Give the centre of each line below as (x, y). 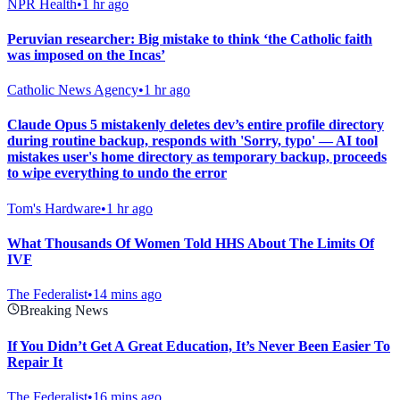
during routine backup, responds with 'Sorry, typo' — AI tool (192, 141)
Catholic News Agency (73, 90)
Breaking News (64, 311)
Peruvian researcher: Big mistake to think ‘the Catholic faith (190, 38)
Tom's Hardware (54, 208)
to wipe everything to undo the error (117, 173)
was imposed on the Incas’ (86, 54)
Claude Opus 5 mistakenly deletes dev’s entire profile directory (196, 125)
